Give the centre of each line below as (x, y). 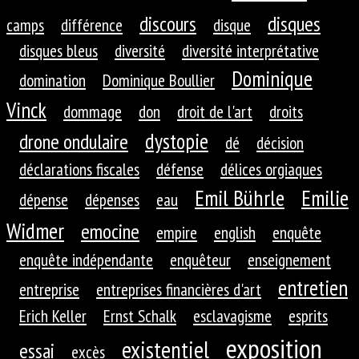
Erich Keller (53, 316)
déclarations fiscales (79, 169)
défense (180, 169)
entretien (313, 288)
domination (52, 81)
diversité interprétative (250, 51)
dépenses (112, 200)
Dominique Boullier (159, 81)
